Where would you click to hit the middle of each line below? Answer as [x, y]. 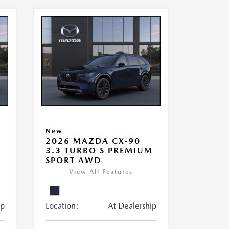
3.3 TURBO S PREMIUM [99, 151]
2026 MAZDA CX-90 [93, 141]
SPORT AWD [73, 161]
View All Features [101, 172]
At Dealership [132, 206]
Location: [62, 206]
